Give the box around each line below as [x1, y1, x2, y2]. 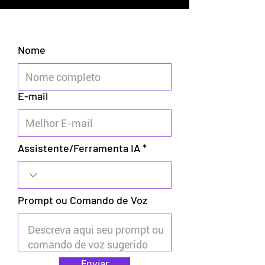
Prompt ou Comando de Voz [18, 193, 147, 206]
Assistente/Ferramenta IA [18, 141, 140, 154]
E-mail [18, 89, 48, 102]
